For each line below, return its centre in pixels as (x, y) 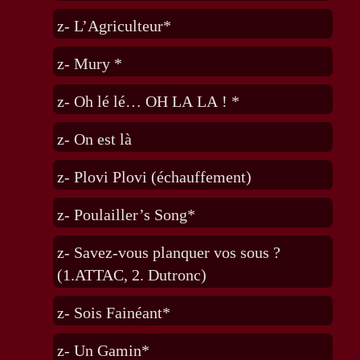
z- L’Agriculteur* (114, 26)
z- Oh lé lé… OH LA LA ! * (148, 102)
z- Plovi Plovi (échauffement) (154, 177)
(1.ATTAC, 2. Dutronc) (131, 275)
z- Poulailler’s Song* (126, 215)
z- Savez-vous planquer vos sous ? (168, 253)
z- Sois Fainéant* (113, 313)
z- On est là (94, 139)
